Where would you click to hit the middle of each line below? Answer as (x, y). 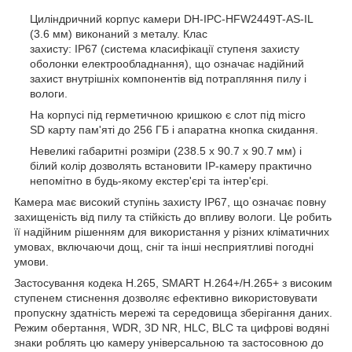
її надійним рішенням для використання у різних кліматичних (172, 232)
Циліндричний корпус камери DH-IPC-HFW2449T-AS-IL (171, 19)
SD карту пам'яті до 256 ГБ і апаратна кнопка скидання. (174, 130)
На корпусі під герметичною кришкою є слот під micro (168, 115)
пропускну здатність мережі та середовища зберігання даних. (173, 313)
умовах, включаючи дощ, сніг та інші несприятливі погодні (164, 247)
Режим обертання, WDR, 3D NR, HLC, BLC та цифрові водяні (172, 328)
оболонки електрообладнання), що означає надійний (167, 64)
